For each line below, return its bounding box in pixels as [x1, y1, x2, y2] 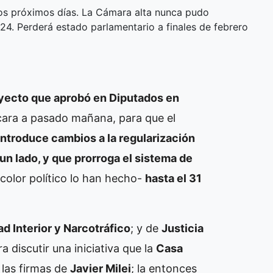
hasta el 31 [145, 171, 202, 185]
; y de [130, 221, 161, 235]
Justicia [161, 221, 204, 235]
